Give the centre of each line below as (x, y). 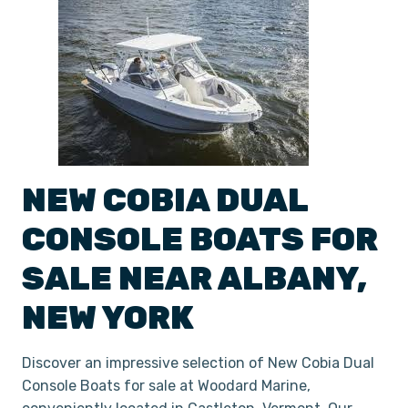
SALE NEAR (120, 278)
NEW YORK (108, 317)
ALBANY (287, 278)
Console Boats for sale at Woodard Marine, (166, 386)
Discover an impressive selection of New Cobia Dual (198, 363)
